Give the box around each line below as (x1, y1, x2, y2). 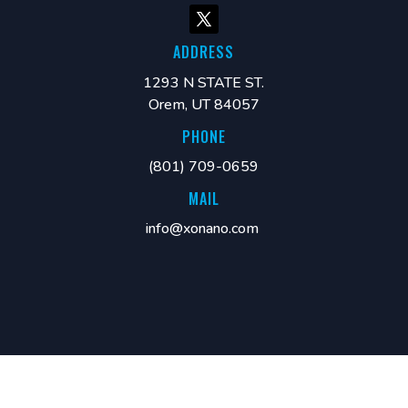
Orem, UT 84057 (148, 95, 260, 115)
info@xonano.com (145, 218, 259, 239)
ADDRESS (173, 41, 235, 63)
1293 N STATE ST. (143, 73, 265, 93)
